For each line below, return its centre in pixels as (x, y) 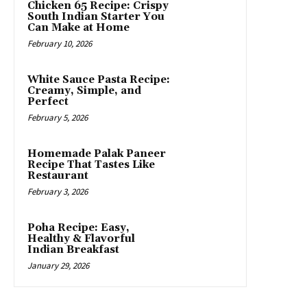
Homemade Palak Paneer (97, 153)
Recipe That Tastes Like (91, 164)
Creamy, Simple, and (84, 90)
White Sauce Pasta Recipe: (99, 79)
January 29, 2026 (58, 265)
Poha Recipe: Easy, (78, 228)
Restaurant (58, 175)
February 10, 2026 (60, 43)
